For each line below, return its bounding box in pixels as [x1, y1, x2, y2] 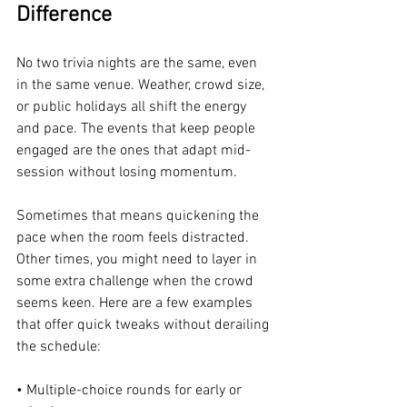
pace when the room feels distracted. [16, 229, 253, 247]
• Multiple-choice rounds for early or [16, 382, 245, 400]
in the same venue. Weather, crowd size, [16, 76, 268, 94]
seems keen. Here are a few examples [16, 294, 256, 313]
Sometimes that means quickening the [16, 207, 263, 225]
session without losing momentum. [16, 164, 237, 182]
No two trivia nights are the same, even [16, 55, 261, 73]
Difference [16, 3, 112, 28]
